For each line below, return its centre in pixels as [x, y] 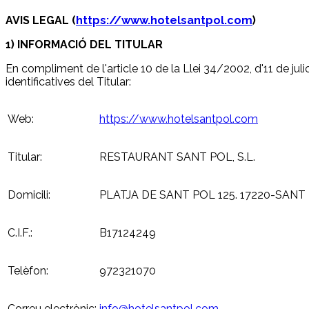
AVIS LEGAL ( [41, 20]
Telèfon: [28, 270]
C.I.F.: [20, 232]
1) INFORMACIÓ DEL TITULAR [84, 44]
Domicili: [29, 195]
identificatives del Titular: [68, 81]
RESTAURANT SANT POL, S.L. [177, 157]
